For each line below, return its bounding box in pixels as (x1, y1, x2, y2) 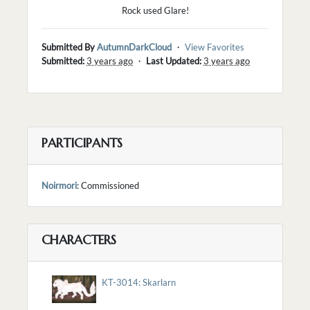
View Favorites (185, 41, 244, 53)
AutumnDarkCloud (97, 41, 172, 53)
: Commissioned (77, 179, 139, 191)
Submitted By (42, 41, 95, 53)
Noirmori (42, 179, 77, 191)
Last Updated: (146, 55, 201, 66)
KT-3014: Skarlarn (102, 276, 176, 288)
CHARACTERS (42, 231, 116, 248)
